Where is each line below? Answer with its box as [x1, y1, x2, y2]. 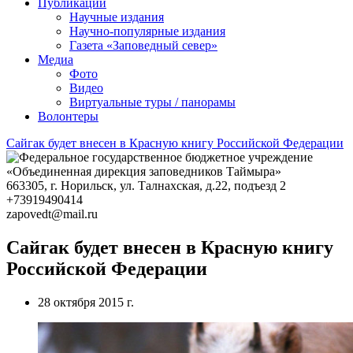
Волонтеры [38, 110, 98, 124]
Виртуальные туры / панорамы [69, 95, 236, 110]
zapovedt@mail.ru [6, 207, 98, 221]
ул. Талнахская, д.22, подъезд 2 [120, 179, 286, 193]
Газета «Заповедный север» [69, 39, 217, 53]
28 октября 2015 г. [38, 295, 134, 310]
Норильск [61, 179, 113, 193]
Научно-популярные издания [69, 24, 225, 39]
